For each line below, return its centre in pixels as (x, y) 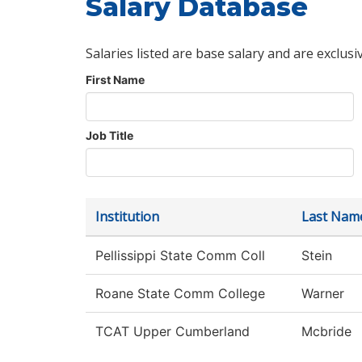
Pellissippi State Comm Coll (180, 256)
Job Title (109, 136)
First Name (115, 80)
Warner (323, 294)
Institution (127, 217)
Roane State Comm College (180, 294)
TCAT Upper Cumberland (173, 332)
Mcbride (326, 332)
